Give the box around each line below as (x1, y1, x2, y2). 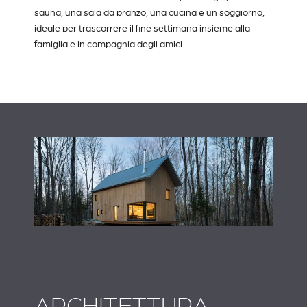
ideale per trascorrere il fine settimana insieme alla (34, 22, 250, 34)
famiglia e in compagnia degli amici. (34, 38, 184, 49)
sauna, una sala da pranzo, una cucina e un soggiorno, (34, 6, 265, 18)
